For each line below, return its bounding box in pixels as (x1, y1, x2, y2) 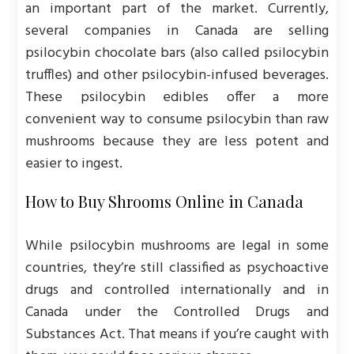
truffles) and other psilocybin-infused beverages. (25, 64, 329, 87)
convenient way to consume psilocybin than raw (25, 108, 329, 131)
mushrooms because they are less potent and (25, 130, 329, 153)
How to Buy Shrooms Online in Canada (25, 190, 304, 212)
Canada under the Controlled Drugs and (25, 301, 329, 324)
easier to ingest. (25, 153, 123, 175)
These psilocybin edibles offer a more (25, 86, 329, 109)
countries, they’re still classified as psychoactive (25, 257, 329, 280)
